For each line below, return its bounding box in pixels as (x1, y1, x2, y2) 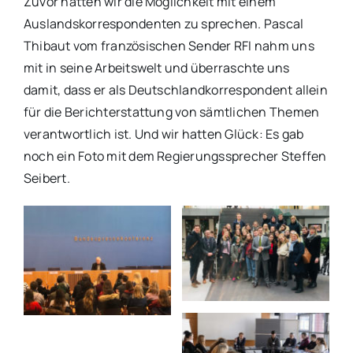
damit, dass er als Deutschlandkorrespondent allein (23, 81, 328, 98)
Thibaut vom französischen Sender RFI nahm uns (23, 37, 314, 54)
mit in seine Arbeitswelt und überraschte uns (23, 59, 290, 76)
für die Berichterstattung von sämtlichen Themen (23, 103, 320, 121)
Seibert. (23, 169, 70, 187)
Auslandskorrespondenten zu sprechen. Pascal (23, 15, 304, 32)
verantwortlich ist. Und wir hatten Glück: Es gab (23, 125, 304, 143)
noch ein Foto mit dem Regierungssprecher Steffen (23, 147, 327, 165)
